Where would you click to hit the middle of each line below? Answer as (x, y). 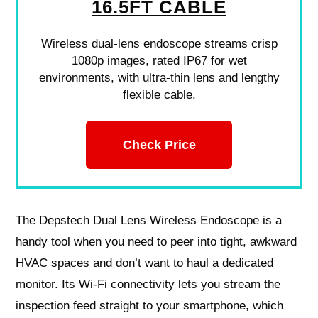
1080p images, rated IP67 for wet (159, 60)
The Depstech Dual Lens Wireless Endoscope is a (149, 221)
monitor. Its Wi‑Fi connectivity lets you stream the (148, 285)
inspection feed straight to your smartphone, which (150, 306)
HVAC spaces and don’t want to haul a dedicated (145, 263)
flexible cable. (159, 94)
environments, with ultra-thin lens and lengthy (159, 77)
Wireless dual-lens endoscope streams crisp (159, 43)
